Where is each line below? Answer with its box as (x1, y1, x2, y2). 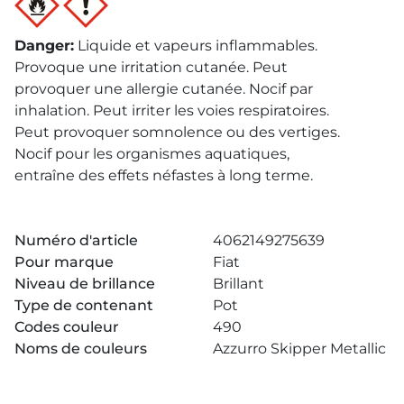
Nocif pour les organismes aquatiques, (14, 144, 289, 162)
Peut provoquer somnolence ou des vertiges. (14, 123, 340, 141)
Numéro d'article (14, 231, 138, 249)
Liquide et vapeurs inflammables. (78, 36, 317, 54)
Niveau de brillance (14, 274, 155, 292)
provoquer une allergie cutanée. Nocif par (14, 79, 313, 97)
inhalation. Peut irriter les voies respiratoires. (14, 101, 329, 119)
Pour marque (14, 252, 114, 271)
